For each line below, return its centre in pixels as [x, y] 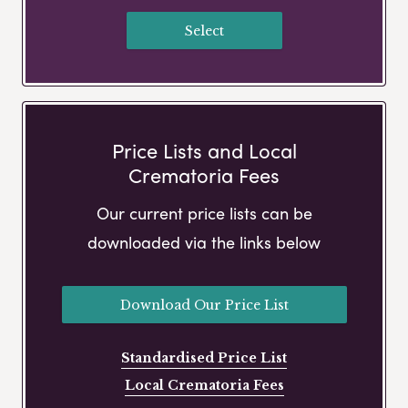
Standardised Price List [204, 358]
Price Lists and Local [204, 151]
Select [204, 31]
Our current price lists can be [204, 213]
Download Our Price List [204, 305]
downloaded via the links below [204, 242]
